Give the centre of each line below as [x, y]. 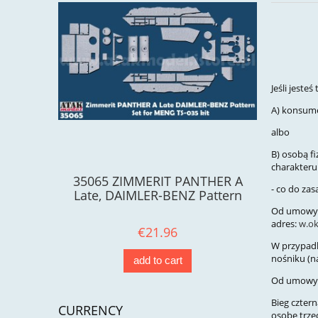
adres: [285, 224]
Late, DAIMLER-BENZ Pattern [158, 196]
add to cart [158, 261]
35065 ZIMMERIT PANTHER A [158, 181]
